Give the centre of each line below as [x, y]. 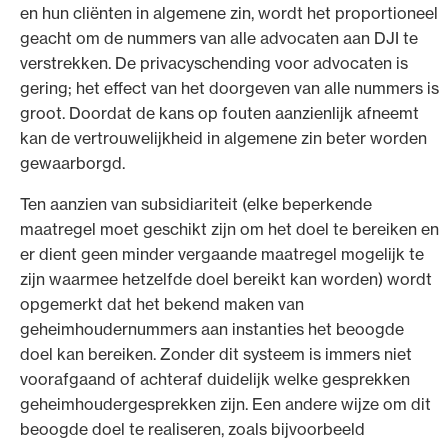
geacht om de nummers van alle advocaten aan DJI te [219, 37]
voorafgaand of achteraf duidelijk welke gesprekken [215, 378]
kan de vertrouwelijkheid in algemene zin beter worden [223, 137]
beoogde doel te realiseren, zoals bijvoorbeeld [192, 428]
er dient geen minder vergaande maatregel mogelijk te [222, 253]
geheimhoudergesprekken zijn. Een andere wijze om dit [225, 403]
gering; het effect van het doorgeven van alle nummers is [229, 87]
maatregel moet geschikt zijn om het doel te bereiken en [229, 228]
